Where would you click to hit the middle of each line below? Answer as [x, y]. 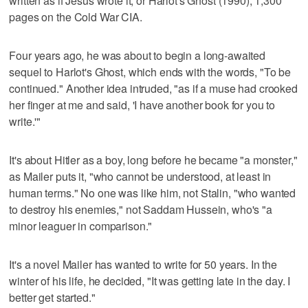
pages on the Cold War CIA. [76, 16]
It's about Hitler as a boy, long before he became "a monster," [153, 159]
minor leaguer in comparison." [81, 225]
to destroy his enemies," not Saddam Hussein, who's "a [141, 209]
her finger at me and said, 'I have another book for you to [142, 104]
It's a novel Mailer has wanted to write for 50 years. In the [143, 264]
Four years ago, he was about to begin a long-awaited [137, 55]
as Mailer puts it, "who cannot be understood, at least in [140, 176]
